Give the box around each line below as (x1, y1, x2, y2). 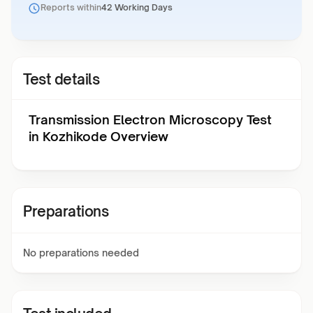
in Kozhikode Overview (29, 129, 168, 144)
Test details (23, 71, 99, 88)
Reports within (41, 2, 101, 13)
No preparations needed (23, 247, 139, 259)
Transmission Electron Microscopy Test (29, 112, 272, 127)
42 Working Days (101, 2, 173, 13)
